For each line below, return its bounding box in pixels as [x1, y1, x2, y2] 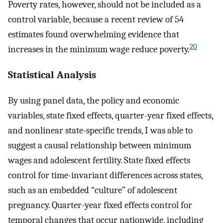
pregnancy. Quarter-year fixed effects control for [8, 199, 192, 211]
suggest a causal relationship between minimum [8, 139, 191, 151]
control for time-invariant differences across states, [8, 169, 203, 181]
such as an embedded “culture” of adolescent [8, 184, 177, 196]
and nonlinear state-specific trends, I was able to [8, 124, 193, 136]
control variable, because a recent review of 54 [8, 14, 184, 25]
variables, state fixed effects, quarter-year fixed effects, [8, 110, 213, 121]
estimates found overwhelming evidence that [8, 29, 179, 40]
